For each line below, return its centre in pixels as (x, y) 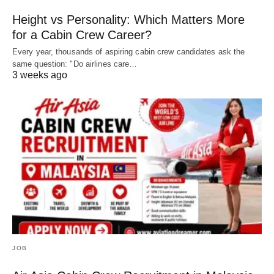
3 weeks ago (40, 75)
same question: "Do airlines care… (75, 64)
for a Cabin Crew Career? (82, 35)
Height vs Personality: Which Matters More (128, 20)
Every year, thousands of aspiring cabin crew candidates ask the (129, 52)
